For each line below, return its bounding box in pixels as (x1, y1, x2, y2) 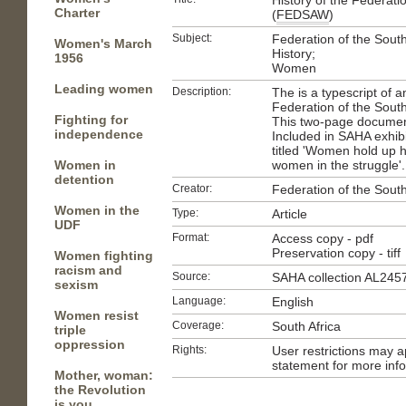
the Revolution (54, 382, 146, 397)
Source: (172, 270, 210, 283)
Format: (172, 231, 209, 244)
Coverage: (172, 319, 224, 332)
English (272, 295, 314, 309)
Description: (172, 85, 231, 98)
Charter (54, 5, 100, 20)
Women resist (54, 308, 139, 323)
